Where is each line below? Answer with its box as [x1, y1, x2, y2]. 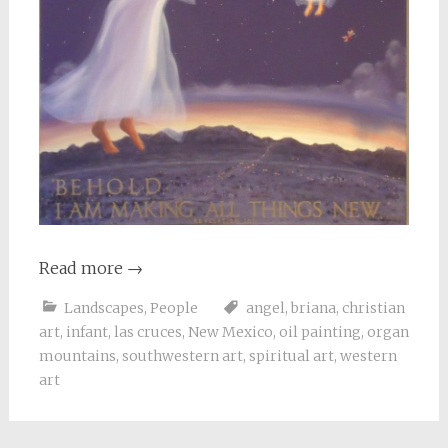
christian [341, 298, 405, 317]
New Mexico [187, 322, 273, 341]
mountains [38, 346, 116, 365]
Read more [38, 257, 127, 278]
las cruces [113, 322, 182, 341]
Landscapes [63, 298, 144, 317]
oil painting [278, 322, 361, 341]
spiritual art [248, 346, 334, 365]
